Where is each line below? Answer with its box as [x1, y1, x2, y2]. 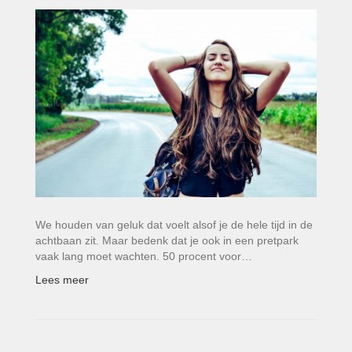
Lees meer [35, 273, 89, 286]
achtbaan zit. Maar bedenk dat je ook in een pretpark [35, 233, 299, 247]
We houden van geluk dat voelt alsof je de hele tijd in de [35, 218, 313, 231]
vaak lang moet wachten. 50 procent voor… [35, 249, 252, 262]
